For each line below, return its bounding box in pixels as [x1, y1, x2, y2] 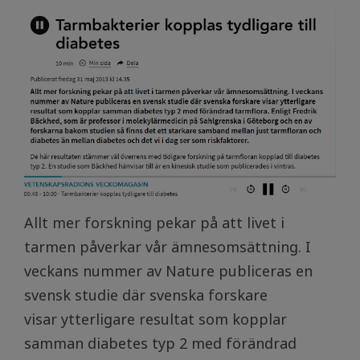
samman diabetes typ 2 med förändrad [24, 333, 297, 354]
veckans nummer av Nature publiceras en [24, 261, 313, 281]
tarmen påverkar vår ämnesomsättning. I [24, 237, 311, 257]
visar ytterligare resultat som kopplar [24, 309, 287, 329]
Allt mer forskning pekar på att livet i [24, 213, 284, 233]
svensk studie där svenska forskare [24, 285, 268, 305]
